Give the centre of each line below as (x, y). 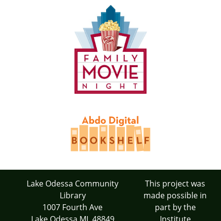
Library (73, 196)
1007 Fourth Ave (73, 207)
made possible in (175, 196)
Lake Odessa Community (73, 184)
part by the (175, 207)
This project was (175, 184)
